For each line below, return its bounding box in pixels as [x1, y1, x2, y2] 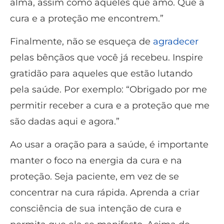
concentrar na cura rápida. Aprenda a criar [10, 187, 199, 198]
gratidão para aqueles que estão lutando [10, 67, 192, 79]
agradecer [153, 35, 198, 47]
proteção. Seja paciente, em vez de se [10, 171, 179, 182]
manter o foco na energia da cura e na [10, 155, 182, 166]
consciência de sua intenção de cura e [10, 203, 181, 214]
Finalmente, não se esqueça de [10, 35, 153, 47]
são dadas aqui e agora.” [10, 115, 119, 127]
